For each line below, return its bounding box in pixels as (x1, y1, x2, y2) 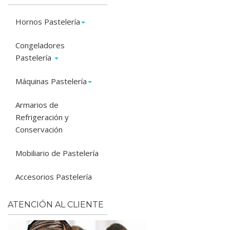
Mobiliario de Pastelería (15, 148, 99, 158)
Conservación (15, 124, 63, 135)
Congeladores (15, 40, 65, 50)
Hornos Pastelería (15, 16, 80, 27)
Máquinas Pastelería (15, 76, 87, 86)
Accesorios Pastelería (15, 171, 92, 182)
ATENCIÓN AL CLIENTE (8, 200, 104, 209)
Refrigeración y (15, 112, 69, 122)
